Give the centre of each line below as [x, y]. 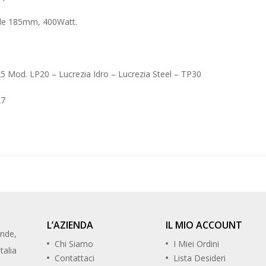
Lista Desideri [199, 258]
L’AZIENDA [70, 225]
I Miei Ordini [196, 244]
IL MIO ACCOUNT [204, 225]
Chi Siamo [74, 244]
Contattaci [75, 258]
